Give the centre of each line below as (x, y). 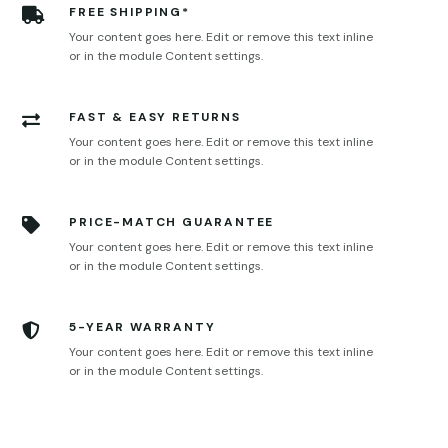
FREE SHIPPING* (129, 11)
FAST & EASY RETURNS (155, 116)
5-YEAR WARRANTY (142, 326)
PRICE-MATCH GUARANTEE (172, 221)
